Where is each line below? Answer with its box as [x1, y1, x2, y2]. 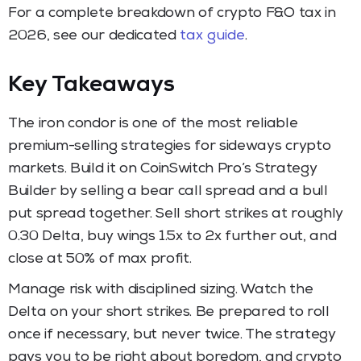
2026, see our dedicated [8, 28, 180, 44]
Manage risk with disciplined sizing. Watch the [8, 282, 313, 297]
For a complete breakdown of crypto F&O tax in [8, 6, 336, 21]
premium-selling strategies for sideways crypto [8, 139, 331, 154]
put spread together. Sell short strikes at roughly [8, 206, 343, 222]
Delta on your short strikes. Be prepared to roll [8, 305, 330, 320]
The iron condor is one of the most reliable [8, 116, 298, 131]
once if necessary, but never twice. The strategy [8, 327, 336, 342]
